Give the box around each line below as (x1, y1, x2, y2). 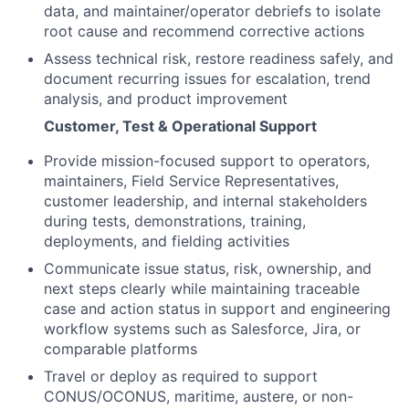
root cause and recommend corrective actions (44, 22, 364, 41)
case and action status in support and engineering (44, 299, 391, 319)
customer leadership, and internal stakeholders (44, 192, 367, 211)
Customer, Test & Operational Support (44, 117, 317, 136)
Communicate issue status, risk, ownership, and (44, 259, 372, 278)
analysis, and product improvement (44, 89, 288, 109)
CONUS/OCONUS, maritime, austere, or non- (44, 387, 353, 406)
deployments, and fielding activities (44, 232, 289, 251)
